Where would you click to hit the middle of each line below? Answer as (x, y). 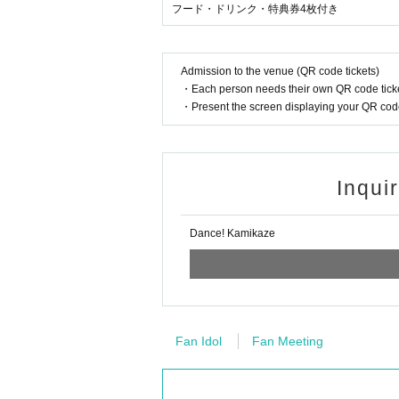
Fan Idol (199, 341)
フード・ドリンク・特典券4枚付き (255, 9)
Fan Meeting (288, 341)
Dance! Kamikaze (232, 233)
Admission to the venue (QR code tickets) (280, 71)
